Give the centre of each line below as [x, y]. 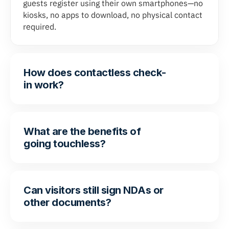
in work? [43, 85]
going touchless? [64, 144]
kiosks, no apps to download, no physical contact [113, 15]
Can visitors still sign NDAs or [94, 190]
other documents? [67, 203]
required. [40, 27]
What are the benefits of [82, 132]
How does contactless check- [95, 73]
